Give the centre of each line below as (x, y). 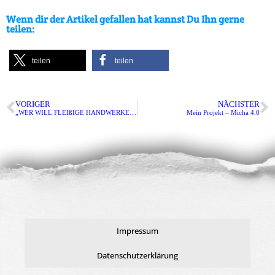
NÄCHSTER (239, 104)
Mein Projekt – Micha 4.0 (223, 112)
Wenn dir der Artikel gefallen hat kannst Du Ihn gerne (125, 19)
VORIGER (33, 104)
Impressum (137, 230)
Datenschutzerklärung (137, 255)
